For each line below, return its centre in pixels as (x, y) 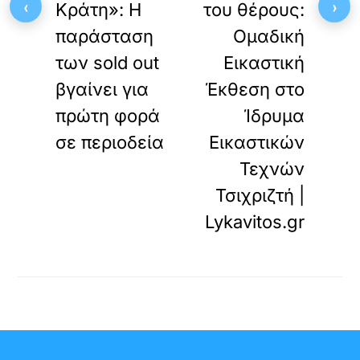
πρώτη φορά (108, 116)
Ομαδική (268, 36)
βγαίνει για (102, 89)
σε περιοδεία (110, 142)
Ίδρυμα (274, 116)
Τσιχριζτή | (260, 195)
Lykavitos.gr (254, 222)
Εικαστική (264, 63)
